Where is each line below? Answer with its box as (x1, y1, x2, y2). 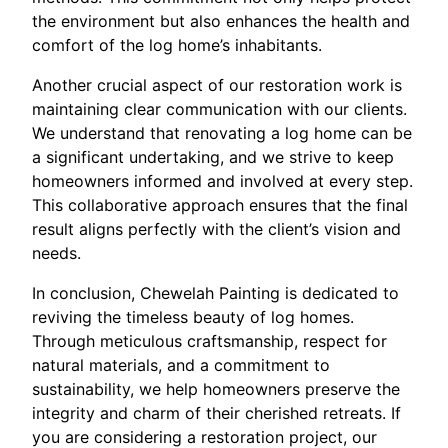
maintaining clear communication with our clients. (32, 99, 407, 119)
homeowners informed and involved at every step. (32, 171, 413, 191)
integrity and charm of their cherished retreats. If (32, 403, 401, 423)
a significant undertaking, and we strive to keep (32, 147, 394, 167)
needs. (32, 243, 81, 263)
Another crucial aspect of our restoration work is (32, 75, 402, 95)
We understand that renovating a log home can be (32, 123, 412, 143)
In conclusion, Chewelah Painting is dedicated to (32, 283, 399, 303)
